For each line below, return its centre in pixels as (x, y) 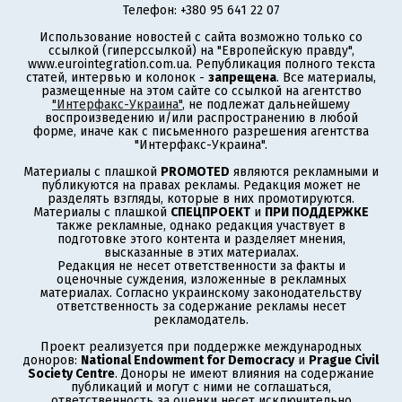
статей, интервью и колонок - (117, 78)
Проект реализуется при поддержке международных (201, 347)
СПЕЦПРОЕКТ (210, 212)
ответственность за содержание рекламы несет (201, 306)
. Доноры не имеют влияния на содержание (245, 374)
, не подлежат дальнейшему (266, 105)
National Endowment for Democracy (188, 360)
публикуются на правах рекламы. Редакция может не (201, 185)
